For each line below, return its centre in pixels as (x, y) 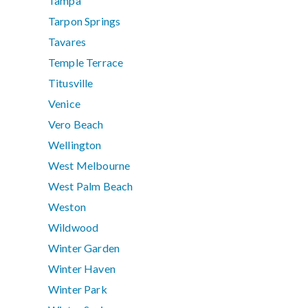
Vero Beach (76, 124)
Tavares (67, 42)
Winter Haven (82, 269)
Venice (64, 104)
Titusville (71, 83)
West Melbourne (89, 166)
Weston (67, 207)
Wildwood (74, 228)
